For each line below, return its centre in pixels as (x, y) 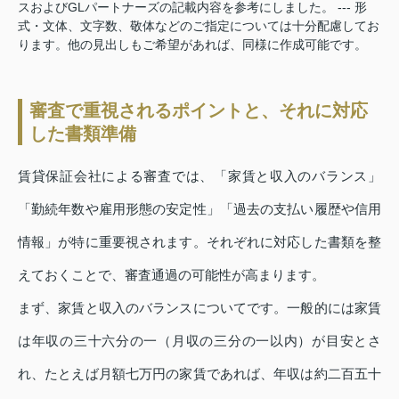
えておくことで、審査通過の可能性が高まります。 (171, 275)
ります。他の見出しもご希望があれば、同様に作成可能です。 (192, 45)
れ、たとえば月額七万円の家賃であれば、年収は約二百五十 (199, 374)
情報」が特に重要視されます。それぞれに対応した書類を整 (199, 242)
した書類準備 (83, 134)
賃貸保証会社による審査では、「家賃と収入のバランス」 (199, 176)
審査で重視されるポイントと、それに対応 (199, 111)
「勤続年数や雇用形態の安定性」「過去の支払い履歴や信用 (199, 209)
